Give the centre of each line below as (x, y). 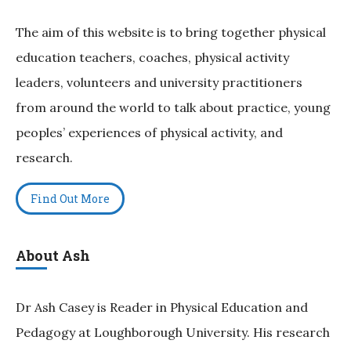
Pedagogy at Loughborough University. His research (173, 333)
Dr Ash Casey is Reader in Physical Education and (162, 308)
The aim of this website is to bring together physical (171, 33)
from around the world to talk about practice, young (173, 108)
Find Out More (70, 199)
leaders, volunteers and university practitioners (159, 83)
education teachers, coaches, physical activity (152, 58)
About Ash (53, 256)
